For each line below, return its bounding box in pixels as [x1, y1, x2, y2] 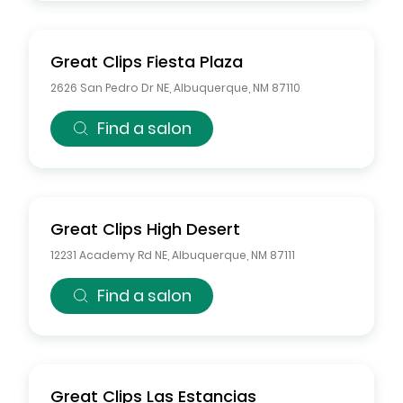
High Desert [147, 218, 240, 240]
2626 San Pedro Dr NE [50, 80, 169, 95]
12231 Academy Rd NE [50, 247, 167, 263]
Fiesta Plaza [147, 50, 243, 73]
